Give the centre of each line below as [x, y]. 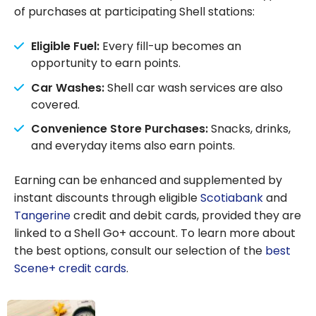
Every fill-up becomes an [170, 46]
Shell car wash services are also [194, 87]
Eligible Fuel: [65, 46]
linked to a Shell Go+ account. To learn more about [155, 233]
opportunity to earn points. [106, 63]
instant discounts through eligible [107, 198]
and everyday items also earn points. [133, 146]
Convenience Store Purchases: [120, 129]
